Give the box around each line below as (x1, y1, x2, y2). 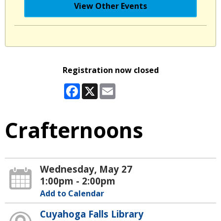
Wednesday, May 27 (40, 162, 133, 175)
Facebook (80, 81, 117, 93)
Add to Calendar (40, 187, 105, 199)
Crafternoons (5, 115, 143, 145)
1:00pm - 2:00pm (40, 174, 116, 187)
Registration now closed (62, 64, 159, 75)
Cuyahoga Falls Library (40, 207, 144, 220)
